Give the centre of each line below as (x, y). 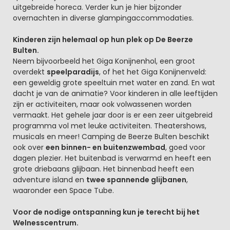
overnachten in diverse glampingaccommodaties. (103, 18)
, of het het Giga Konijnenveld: (152, 72)
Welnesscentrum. (45, 223)
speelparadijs (73, 72)
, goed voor (185, 147)
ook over (29, 147)
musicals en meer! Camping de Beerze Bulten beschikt (111, 136)
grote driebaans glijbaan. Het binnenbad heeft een (103, 169)
